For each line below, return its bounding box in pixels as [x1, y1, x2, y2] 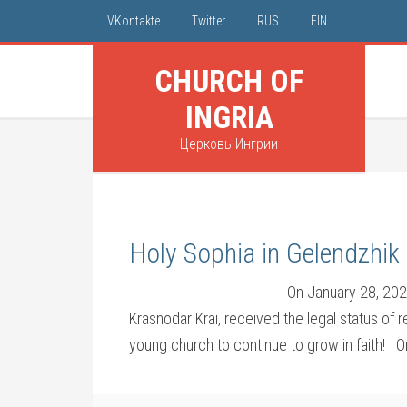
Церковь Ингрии [180, 135, 278, 153]
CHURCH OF [154, 63, 303, 99]
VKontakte [107, 14, 160, 28]
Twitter [192, 14, 225, 28]
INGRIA [184, 99, 273, 135]
